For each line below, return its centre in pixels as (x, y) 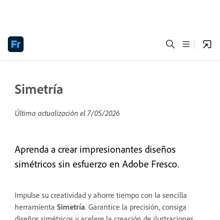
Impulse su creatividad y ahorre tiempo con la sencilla (101, 195)
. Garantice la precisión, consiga (136, 207)
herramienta (36, 207)
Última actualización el (51, 113)
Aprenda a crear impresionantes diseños (95, 149)
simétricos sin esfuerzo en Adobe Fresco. (97, 164)
